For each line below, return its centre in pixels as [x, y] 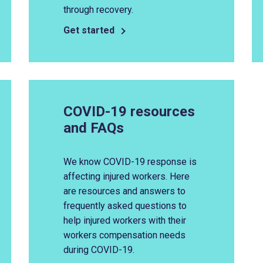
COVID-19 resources [129, 112]
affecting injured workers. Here [126, 176]
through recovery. [99, 10]
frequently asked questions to [125, 206]
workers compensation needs [124, 235]
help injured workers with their [124, 220]
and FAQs [95, 128]
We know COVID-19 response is [130, 162]
